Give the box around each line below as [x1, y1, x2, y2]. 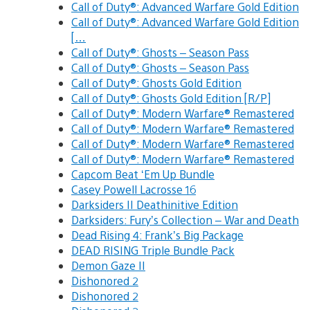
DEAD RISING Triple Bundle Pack [71, 242, 235, 257]
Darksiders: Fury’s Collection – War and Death [71, 212, 299, 227]
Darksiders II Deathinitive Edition [71, 197, 238, 212]
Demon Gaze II [71, 257, 145, 273]
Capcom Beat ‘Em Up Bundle [71, 166, 215, 181]
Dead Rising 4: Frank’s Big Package [71, 227, 244, 242]
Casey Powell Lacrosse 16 [71, 181, 196, 197]
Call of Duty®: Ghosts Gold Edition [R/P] [71, 90, 271, 105]
